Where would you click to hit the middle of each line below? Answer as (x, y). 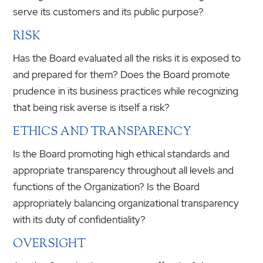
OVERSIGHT (50, 244)
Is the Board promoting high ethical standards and (122, 154)
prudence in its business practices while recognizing (126, 91)
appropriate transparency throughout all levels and (124, 170)
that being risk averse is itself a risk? (92, 107)
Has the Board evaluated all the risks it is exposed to (127, 58)
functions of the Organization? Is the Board (107, 186)
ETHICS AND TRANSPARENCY (102, 132)
